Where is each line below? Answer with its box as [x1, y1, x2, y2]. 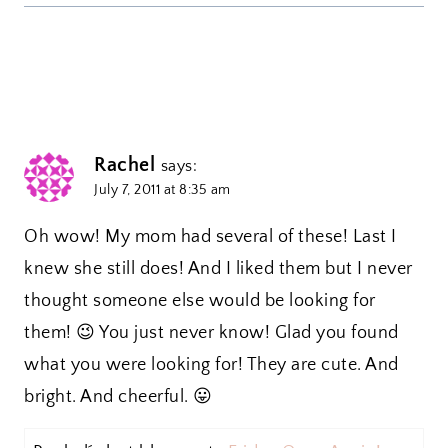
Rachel [94, 153, 155, 176]
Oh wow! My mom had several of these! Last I [24, 226, 397, 247]
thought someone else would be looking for [24, 290, 376, 311]
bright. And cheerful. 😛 [24, 386, 213, 407]
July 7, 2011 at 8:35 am [94, 181, 231, 198]
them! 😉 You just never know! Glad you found [24, 322, 399, 343]
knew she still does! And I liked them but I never [24, 258, 413, 279]
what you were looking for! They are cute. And [24, 354, 399, 375]
